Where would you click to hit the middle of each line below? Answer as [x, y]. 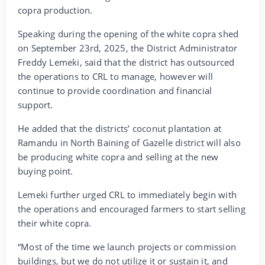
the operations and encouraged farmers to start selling [132, 209]
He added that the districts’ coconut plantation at [120, 128]
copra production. [55, 10]
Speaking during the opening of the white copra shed [128, 33]
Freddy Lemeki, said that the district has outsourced [126, 62]
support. [35, 104]
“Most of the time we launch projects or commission [127, 246]
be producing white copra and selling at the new [118, 156]
